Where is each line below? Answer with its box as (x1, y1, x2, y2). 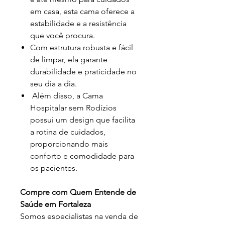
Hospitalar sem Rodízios (30, 103, 117, 113)
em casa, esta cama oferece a (30, 7, 135, 16)
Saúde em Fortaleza (20, 199, 91, 209)
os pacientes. (30, 163, 79, 173)
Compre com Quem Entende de (20, 187, 136, 197)
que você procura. (30, 31, 95, 40)
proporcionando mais (30, 139, 108, 149)
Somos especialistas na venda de (20, 211, 138, 221)
